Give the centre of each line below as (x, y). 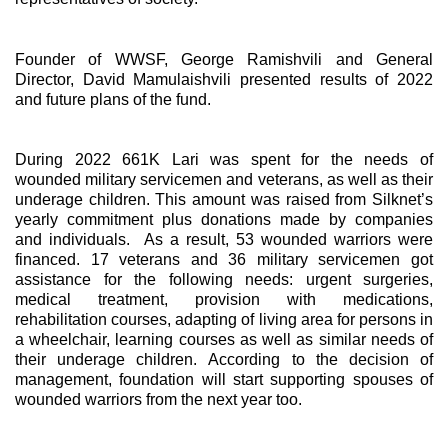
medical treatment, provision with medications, (224, 299)
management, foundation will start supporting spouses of (224, 379)
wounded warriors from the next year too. (160, 399)
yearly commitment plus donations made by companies (224, 219)
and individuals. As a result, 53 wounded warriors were (224, 239)
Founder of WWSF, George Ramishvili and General (224, 58)
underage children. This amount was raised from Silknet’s (224, 199)
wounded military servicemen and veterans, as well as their (224, 179)
